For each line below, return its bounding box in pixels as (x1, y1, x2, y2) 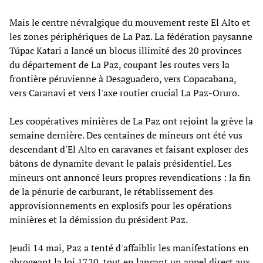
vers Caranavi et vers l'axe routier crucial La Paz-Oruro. (9, 86, 240, 99)
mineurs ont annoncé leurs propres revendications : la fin (9, 170, 251, 184)
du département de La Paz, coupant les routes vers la (9, 58, 230, 71)
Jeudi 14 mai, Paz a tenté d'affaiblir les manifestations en (9, 241, 249, 254)
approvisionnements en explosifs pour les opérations (9, 198, 232, 212)
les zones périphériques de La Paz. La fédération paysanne (9, 29, 252, 43)
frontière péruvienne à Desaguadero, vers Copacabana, (9, 72, 236, 85)
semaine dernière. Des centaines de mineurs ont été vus (9, 128, 242, 141)
